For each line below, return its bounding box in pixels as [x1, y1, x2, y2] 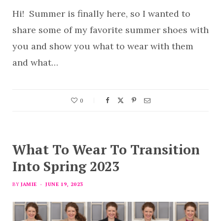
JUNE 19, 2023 [45, 181, 83, 187]
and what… [12, 56, 58, 68]
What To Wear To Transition [12, 140, 200, 158]
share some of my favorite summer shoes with [12, 24, 209, 36]
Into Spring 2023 [12, 157, 119, 175]
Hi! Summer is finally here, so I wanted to [12, 7, 190, 19]
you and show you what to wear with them [12, 40, 193, 52]
